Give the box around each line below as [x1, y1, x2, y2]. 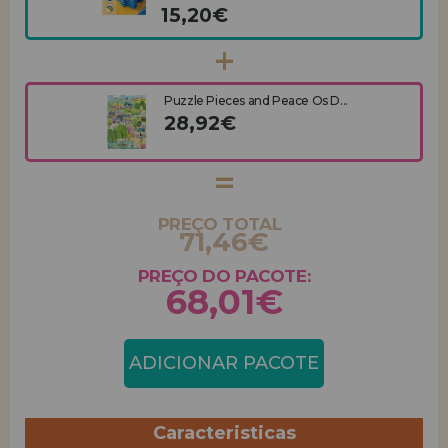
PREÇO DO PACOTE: [137, 266, 311, 286]
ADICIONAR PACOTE [129, 352, 319, 374]
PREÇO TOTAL [157, 214, 282, 234]
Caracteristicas [152, 422, 296, 444]
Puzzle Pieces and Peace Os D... [164, 93, 348, 108]
